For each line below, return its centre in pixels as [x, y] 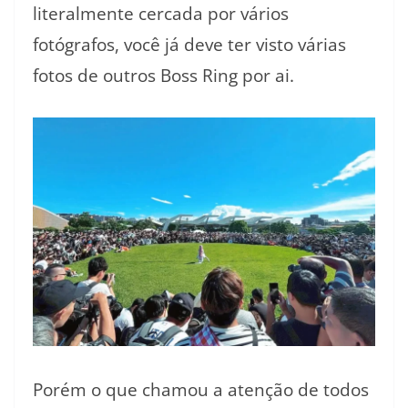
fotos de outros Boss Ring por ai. [163, 76]
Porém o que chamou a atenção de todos [201, 390]
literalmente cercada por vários [161, 14]
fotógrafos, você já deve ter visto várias [189, 45]
